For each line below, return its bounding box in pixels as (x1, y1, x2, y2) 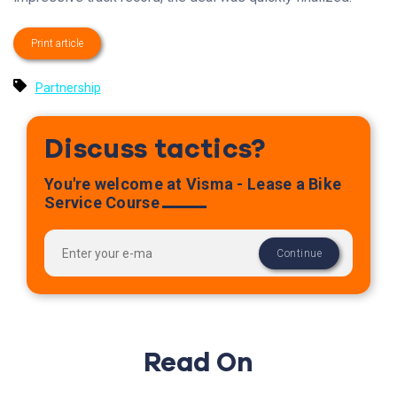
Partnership (35, 81, 101, 96)
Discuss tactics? (44, 131, 266, 168)
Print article (31, 37, 83, 51)
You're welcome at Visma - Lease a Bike (44, 175, 342, 194)
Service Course (44, 193, 160, 213)
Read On (144, 345, 253, 382)
